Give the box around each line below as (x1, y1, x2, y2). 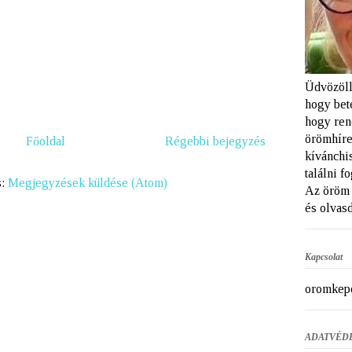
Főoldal (25, 134, 65, 148)
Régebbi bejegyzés (164, 134, 266, 148)
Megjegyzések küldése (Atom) (7, 175, 167, 189)
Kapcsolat (304, 251, 343, 262)
